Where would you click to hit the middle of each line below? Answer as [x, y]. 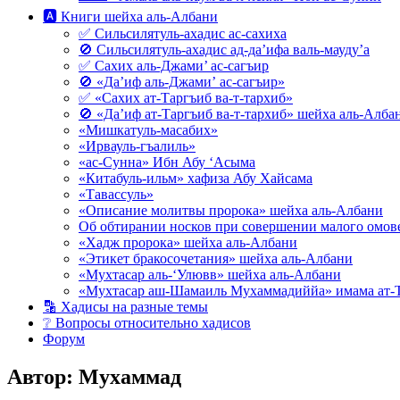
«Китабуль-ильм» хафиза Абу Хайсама [196, 178]
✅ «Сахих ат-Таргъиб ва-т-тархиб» [186, 98]
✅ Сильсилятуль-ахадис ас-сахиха [183, 33]
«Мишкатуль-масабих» [148, 130]
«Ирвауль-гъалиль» [137, 146]
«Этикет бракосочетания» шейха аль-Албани [216, 258]
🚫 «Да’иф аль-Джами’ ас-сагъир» [182, 82]
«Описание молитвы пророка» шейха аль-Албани [231, 210]
